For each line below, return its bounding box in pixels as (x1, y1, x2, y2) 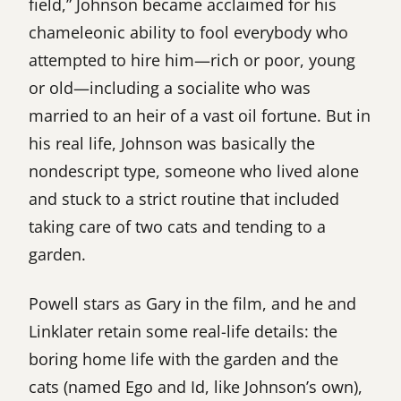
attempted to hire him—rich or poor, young (29, 48, 355, 71)
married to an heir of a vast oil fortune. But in (29, 104, 371, 126)
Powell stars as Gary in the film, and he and (29, 292, 356, 314)
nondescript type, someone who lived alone (29, 159, 359, 182)
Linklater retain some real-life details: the (29, 320, 337, 342)
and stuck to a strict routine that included (29, 187, 339, 209)
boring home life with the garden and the (29, 347, 338, 370)
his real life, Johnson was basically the (29, 132, 315, 154)
